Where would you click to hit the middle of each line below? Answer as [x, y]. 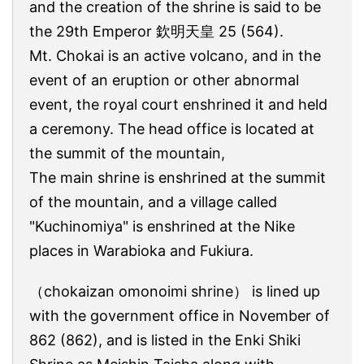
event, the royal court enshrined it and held [178, 105]
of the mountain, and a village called [153, 202]
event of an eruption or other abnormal [164, 80]
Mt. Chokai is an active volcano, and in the [175, 56]
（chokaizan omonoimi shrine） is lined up [175, 292]
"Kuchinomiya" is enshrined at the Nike [162, 227]
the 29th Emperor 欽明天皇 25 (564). [156, 32]
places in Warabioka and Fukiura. [141, 251]
